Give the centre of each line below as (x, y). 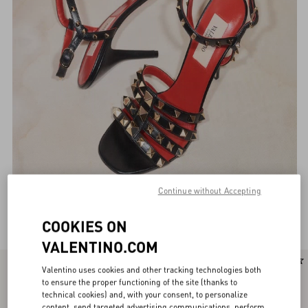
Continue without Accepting (209, 190)
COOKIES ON (85, 226)
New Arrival (24, 261)
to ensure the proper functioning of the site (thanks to (140, 282)
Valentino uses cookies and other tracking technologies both (152, 269)
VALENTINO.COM (100, 246)
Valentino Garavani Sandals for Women (123, 214)
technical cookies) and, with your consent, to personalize (145, 294)
